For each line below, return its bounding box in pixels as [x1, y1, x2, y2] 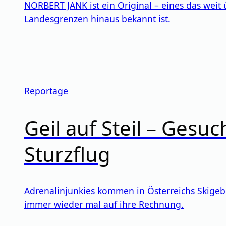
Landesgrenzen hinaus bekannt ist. [24, 13, 171, 25]
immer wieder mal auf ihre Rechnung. [24, 198, 184, 210]
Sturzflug [24, 140, 110, 168]
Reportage [24, 85, 68, 97]
